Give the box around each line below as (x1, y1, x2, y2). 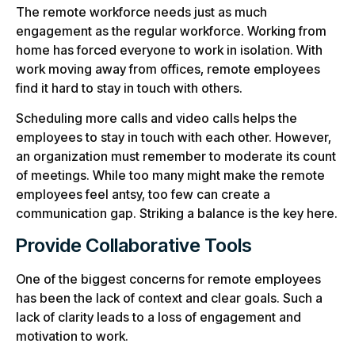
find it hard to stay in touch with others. (16, 79, 242, 96)
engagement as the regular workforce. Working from (16, 22, 326, 39)
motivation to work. (16, 327, 128, 344)
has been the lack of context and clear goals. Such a (16, 289, 323, 306)
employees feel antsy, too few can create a (16, 186, 270, 203)
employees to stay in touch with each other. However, (16, 129, 331, 146)
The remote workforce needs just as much (16, 3, 267, 20)
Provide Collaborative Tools (16, 233, 252, 257)
